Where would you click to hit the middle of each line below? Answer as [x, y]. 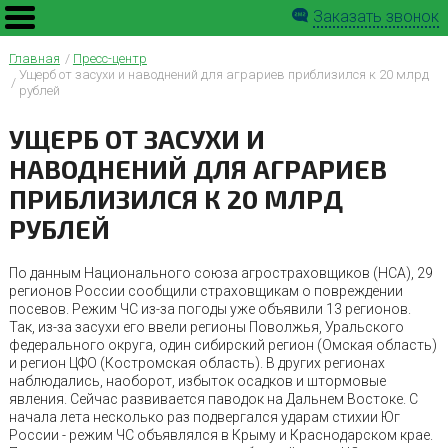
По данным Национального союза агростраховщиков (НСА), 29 [220, 273]
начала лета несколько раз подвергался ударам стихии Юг [204, 417]
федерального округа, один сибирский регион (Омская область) [222, 345]
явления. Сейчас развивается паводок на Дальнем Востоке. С [213, 399]
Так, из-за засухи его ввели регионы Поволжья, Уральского [206, 327]
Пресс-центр [109, 58]
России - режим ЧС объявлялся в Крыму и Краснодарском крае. [220, 435]
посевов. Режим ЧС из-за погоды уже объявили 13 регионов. [209, 309]
